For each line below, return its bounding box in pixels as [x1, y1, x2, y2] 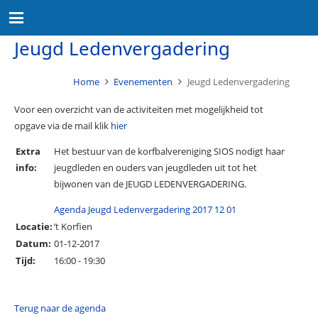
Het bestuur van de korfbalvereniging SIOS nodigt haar [53, 145, 285, 158]
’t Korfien [53, 220, 92, 233]
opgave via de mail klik [13, 119, 111, 132]
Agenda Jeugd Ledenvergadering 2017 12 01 [53, 203, 236, 216]
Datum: [15, 237, 51, 250]
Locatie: [15, 220, 53, 233]
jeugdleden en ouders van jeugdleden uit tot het [53, 161, 257, 174]
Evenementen [114, 75, 173, 88]
